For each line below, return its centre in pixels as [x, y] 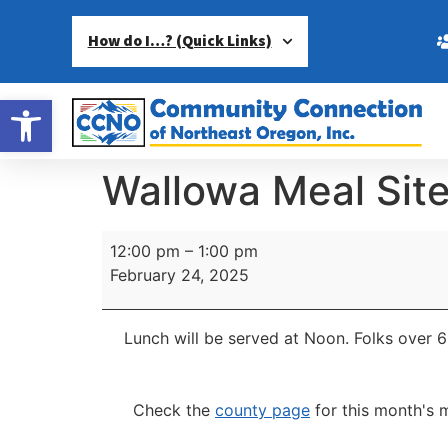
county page [262, 410]
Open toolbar [63, 108]
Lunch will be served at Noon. [239, 338]
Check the [174, 410]
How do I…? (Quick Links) [179, 41]
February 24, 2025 [179, 274]
